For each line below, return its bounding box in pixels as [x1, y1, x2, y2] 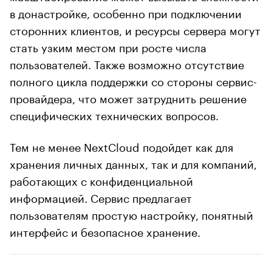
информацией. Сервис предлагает [10, 188, 192, 205]
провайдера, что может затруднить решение [10, 88, 246, 106]
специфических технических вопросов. [10, 105, 219, 123]
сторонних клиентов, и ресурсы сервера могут [10, 20, 260, 38]
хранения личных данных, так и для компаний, [10, 154, 257, 171]
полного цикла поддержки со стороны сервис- [10, 71, 257, 89]
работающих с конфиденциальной [10, 171, 193, 188]
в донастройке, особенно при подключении [10, 3, 242, 21]
